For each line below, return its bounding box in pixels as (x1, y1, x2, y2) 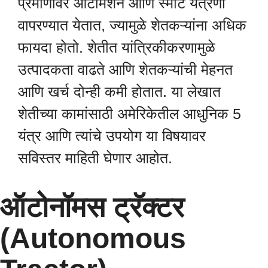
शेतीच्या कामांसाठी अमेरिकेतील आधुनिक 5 (18, 105, 241, 123)
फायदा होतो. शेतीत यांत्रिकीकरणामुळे (18, 39, 215, 56)
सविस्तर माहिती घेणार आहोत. (18, 150, 172, 167)
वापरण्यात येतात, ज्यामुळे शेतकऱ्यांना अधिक (18, 17, 246, 34)
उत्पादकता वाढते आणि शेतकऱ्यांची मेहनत (18, 61, 233, 78)
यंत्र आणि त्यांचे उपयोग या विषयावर (18, 127, 206, 145)
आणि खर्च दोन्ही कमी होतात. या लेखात (18, 83, 221, 100)
